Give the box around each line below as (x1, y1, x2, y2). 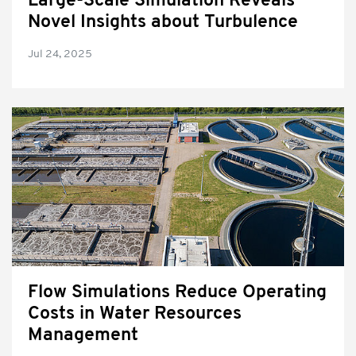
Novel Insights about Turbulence (28, 14, 298, 32)
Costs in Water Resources (28, 305, 242, 323)
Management (28, 327, 138, 345)
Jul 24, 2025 (28, 48, 92, 60)
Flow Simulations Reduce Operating (28, 284, 327, 302)
